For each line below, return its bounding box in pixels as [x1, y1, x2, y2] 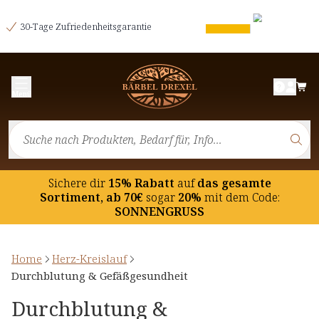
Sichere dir [48, 175, 105, 192]
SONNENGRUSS [115, 204, 204, 220]
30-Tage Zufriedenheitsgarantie [20, 20, 152, 33]
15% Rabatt [105, 175, 177, 192]
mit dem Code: [204, 189, 280, 206]
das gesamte [194, 175, 271, 192]
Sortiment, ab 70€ [39, 189, 143, 206]
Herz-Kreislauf [52, 251, 127, 266]
